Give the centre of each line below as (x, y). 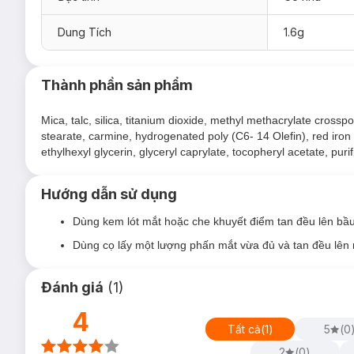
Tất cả (244, 329)
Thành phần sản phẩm (117, 85)
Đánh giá (72, 287)
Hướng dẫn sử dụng (109, 194)
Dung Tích (85, 32)
